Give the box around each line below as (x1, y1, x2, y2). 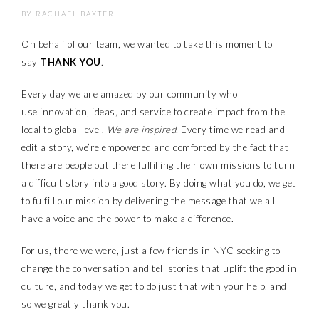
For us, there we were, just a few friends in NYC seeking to (21, 245, 281, 256)
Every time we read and (181, 124, 285, 135)
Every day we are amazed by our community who (21, 88, 237, 100)
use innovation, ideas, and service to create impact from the (21, 106, 285, 117)
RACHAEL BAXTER (36, 9, 115, 18)
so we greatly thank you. (21, 298, 135, 310)
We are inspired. (106, 124, 181, 135)
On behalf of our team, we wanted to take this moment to (21, 38, 273, 50)
